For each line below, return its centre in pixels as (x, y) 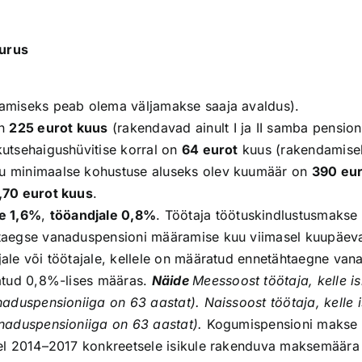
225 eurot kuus (59, 128)
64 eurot (210, 149)
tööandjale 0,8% (103, 215)
